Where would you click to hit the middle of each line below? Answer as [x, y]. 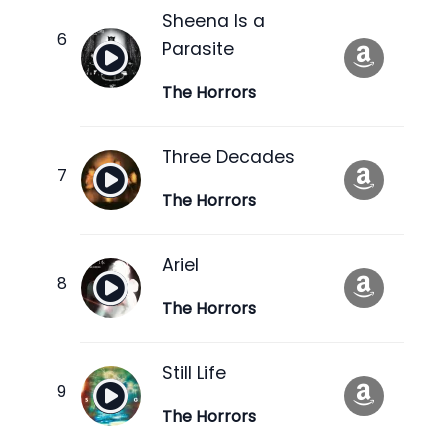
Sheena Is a [213, 20]
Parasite [198, 48]
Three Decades [228, 156]
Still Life [194, 372]
